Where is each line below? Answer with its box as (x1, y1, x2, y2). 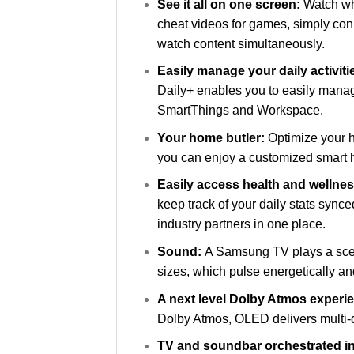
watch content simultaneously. (156, 36, 325, 51)
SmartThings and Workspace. (156, 104, 323, 118)
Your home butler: (156, 130, 268, 145)
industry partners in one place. (156, 217, 326, 232)
